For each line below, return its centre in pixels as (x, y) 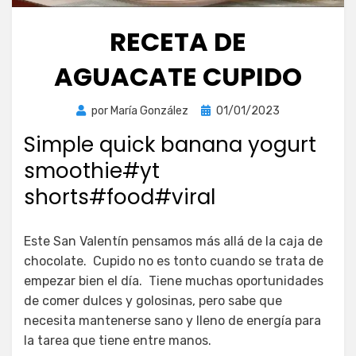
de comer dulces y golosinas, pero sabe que (153, 301)
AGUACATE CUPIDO (178, 77)
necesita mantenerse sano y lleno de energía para (172, 321)
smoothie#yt (92, 171)
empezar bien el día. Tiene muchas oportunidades (174, 281)
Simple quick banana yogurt (170, 145)
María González (149, 111)
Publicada (225, 110)
